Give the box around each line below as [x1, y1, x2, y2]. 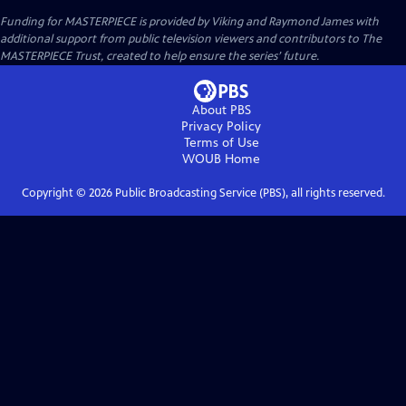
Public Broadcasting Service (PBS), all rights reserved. [111, 185, 385, 200]
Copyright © [21, 185, 89, 200]
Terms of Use [183, 134, 259, 150]
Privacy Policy [181, 118, 261, 134]
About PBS [191, 101, 251, 118]
